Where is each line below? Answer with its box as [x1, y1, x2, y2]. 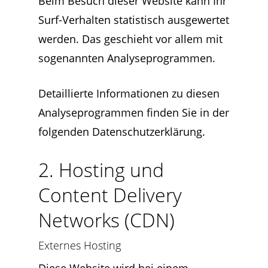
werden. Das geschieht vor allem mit [38, 32, 223, 46]
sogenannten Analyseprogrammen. [38, 51, 215, 65]
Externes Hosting [38, 238, 121, 252]
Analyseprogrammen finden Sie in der [38, 105, 229, 120]
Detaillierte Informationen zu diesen [38, 86, 220, 100]
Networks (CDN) [38, 207, 175, 233]
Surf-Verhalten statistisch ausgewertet [38, 13, 229, 27]
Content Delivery [38, 182, 182, 208]
